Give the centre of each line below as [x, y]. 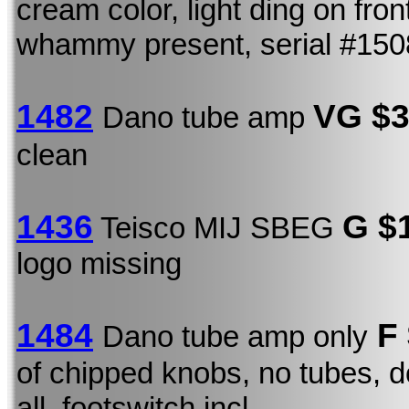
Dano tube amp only [235, 336]
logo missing [99, 263]
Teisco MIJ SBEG [218, 227]
